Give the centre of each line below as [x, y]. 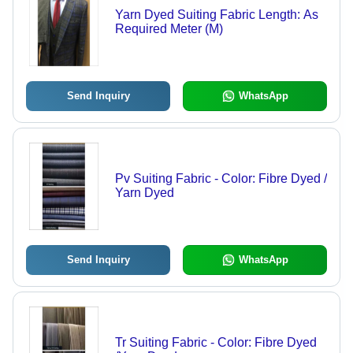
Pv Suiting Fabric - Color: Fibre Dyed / [221, 179]
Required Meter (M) [196, 29]
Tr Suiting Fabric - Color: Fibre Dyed [216, 343]
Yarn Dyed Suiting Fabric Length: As [216, 15]
